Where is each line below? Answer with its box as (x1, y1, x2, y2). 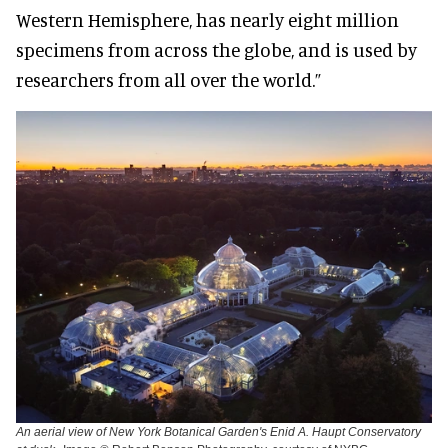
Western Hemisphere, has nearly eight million (16, 7, 399, 31)
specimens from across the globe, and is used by (16, 37, 417, 61)
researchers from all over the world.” (16, 67, 321, 91)
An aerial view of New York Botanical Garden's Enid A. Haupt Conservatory (16, 424, 421, 439)
